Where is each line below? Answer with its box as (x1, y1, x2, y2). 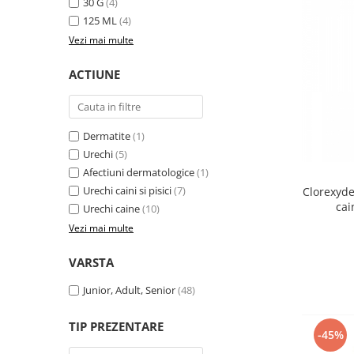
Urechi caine (83, 201, 140, 216)
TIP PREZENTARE (69, 318, 164, 334)
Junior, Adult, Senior (83, 282, 175, 297)
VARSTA (69, 254, 114, 270)
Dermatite (83, 128, 130, 143)
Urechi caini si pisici (83, 183, 171, 198)
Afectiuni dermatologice (83, 164, 194, 179)
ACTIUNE (69, 66, 120, 82)
